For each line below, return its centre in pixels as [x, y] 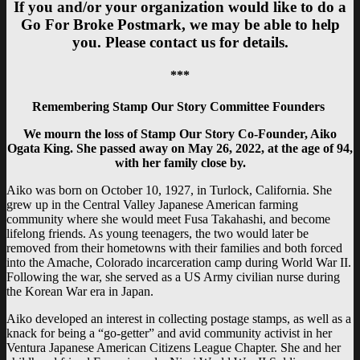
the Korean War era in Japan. [80, 292]
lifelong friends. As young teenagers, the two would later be [157, 234]
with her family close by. [180, 163]
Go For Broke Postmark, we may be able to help [180, 24]
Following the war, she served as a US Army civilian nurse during [173, 277]
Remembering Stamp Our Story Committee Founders [180, 107]
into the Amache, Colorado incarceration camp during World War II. [179, 263]
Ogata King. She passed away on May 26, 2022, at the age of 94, [180, 149]
